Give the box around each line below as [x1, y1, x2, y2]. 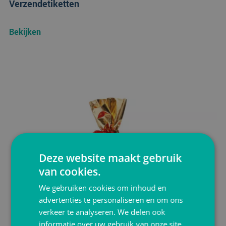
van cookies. [39, 164, 101, 179]
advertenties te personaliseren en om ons [39, 194, 183, 205]
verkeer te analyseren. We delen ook [39, 206, 165, 217]
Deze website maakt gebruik [39, 150, 182, 165]
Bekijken [9, 26, 41, 38]
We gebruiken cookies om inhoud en [39, 182, 166, 193]
